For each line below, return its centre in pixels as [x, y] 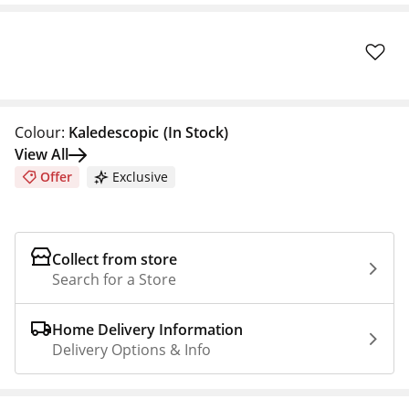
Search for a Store [114, 279]
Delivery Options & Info [131, 350]
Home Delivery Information [147, 330]
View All [42, 154]
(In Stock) [196, 132]
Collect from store [115, 259]
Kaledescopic [114, 132]
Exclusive [140, 177]
